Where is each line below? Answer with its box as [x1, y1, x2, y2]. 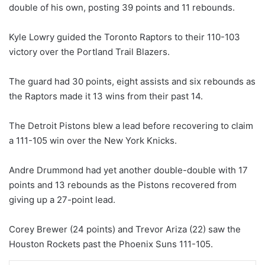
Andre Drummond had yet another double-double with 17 [9, 164, 248, 176]
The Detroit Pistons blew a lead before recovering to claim [9, 119, 253, 131]
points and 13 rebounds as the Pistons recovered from [9, 179, 237, 190]
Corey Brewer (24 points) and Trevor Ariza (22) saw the [9, 223, 241, 235]
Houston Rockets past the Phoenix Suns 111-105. [9, 238, 213, 250]
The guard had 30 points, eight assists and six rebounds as [9, 75, 256, 87]
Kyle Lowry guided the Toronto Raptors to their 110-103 [9, 31, 240, 43]
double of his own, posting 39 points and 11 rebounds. [9, 1, 235, 13]
